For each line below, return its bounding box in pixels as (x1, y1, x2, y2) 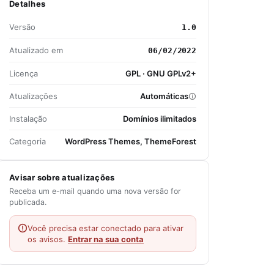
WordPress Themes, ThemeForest (65, 136, 196, 146)
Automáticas (140, 91, 188, 101)
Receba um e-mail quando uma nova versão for (9, 187, 181, 196)
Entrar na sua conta (68, 234, 144, 244)
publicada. (9, 198, 46, 207)
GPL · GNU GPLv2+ (125, 68, 196, 78)
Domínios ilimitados (123, 114, 196, 124)
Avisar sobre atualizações (9, 172, 115, 182)
